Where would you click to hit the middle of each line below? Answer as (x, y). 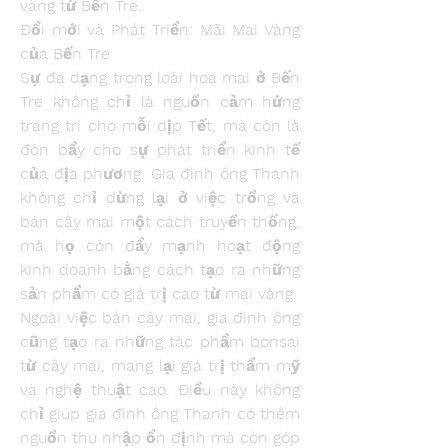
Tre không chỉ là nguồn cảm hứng (160, 101)
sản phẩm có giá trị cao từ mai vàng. (158, 293)
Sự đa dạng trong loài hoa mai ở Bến (160, 77)
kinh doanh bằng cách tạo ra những (160, 269)
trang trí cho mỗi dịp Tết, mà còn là (160, 125)
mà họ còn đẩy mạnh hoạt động (160, 245)
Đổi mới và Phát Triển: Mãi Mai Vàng (160, 29)
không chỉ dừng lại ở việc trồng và (160, 197)
